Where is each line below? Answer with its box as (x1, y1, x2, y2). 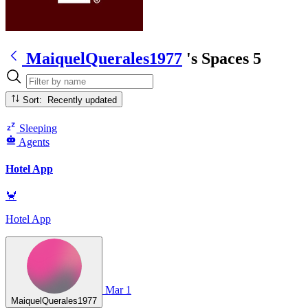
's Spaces (186, 49, 249, 67)
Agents (19, 135, 49, 148)
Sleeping (16, 122, 57, 134)
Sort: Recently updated (47, 94, 118, 105)
